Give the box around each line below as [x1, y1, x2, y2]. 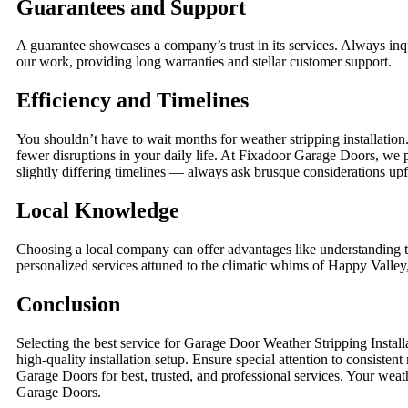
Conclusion [16, 291, 120, 316]
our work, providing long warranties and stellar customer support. [16, 54, 392, 70]
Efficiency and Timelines [16, 88, 249, 113]
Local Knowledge [16, 199, 179, 223]
